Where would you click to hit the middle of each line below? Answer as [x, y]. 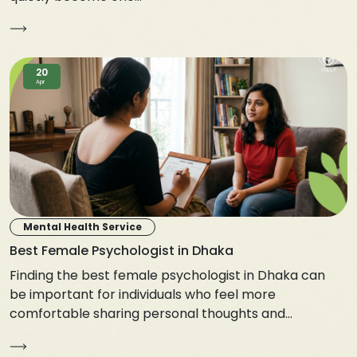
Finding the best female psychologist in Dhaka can [167, 275]
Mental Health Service [82, 226]
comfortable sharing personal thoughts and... [151, 313]
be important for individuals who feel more [143, 294]
